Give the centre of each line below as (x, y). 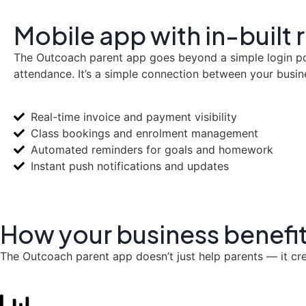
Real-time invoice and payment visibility (134, 116)
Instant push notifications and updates (130, 166)
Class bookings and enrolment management (144, 133)
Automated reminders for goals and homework (152, 149)
